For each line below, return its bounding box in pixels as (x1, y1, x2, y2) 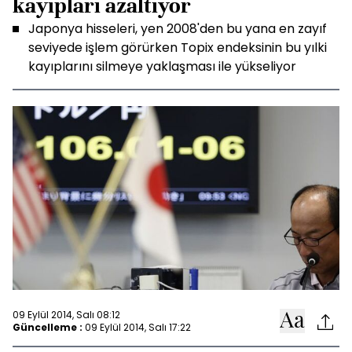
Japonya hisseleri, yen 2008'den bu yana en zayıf (28, 20, 327, 38)
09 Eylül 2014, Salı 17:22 (85, 320, 191, 334)
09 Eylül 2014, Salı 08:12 (13, 307, 120, 321)
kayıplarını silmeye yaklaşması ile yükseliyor (28, 57, 296, 75)
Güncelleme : (13, 320, 82, 334)
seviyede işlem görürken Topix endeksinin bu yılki (28, 38, 327, 57)
